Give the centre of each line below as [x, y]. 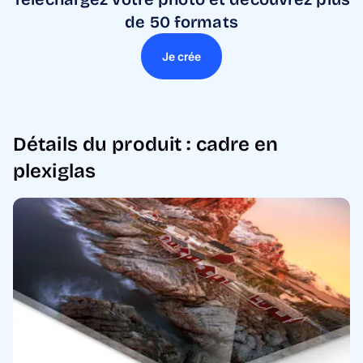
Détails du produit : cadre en [146, 144]
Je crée [181, 56]
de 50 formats [181, 22]
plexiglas [55, 171]
